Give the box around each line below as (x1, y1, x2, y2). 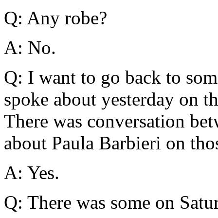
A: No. (4, 37, 56, 58)
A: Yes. (4, 162, 59, 183)
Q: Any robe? (4, 7, 107, 29)
